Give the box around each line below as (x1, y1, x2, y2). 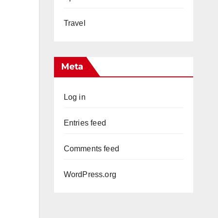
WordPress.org (63, 170, 117, 179)
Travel (63, 18, 86, 27)
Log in (63, 92, 86, 101)
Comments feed (63, 144, 120, 153)
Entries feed (63, 118, 106, 127)
